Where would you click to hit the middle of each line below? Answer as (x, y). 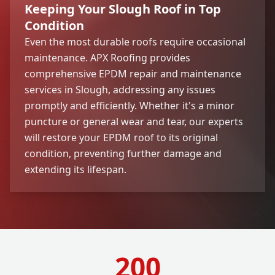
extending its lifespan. (76, 169)
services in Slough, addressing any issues (120, 89)
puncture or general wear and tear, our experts (134, 121)
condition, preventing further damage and (123, 153)
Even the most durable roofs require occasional (135, 41)
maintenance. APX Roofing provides (107, 57)
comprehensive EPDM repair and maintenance (133, 73)
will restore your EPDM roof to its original (121, 137)
